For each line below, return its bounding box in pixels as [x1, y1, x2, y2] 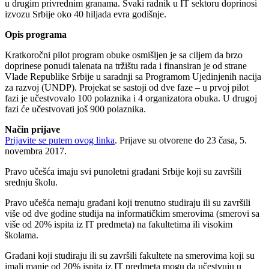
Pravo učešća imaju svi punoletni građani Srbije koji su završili [5, 166, 241, 177]
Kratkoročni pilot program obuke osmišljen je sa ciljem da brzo [5, 49, 243, 60]
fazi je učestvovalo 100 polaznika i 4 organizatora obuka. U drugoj [5, 92, 257, 103]
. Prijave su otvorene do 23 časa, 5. [115, 134, 247, 145]
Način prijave [5, 124, 60, 134]
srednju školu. [5, 177, 58, 187]
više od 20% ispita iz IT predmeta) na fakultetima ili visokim [5, 219, 232, 229]
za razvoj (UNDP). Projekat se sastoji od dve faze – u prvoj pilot [5, 82, 249, 92]
